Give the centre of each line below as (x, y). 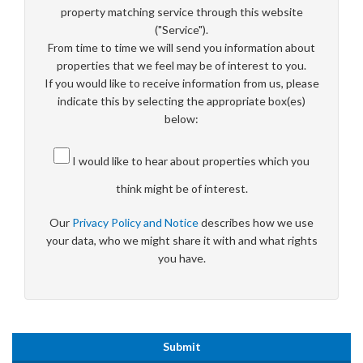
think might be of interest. (181, 189)
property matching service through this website (181, 12)
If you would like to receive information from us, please (181, 83)
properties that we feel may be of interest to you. (181, 66)
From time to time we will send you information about (181, 48)
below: (181, 119)
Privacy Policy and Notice (135, 223)
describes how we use (257, 223)
